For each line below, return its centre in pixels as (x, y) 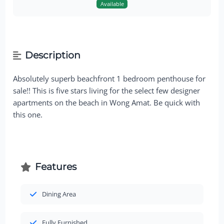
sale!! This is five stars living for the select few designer (107, 90)
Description (52, 55)
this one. (28, 114)
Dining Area (59, 194)
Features (55, 167)
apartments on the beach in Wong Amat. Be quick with (107, 102)
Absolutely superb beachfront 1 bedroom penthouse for (109, 78)
